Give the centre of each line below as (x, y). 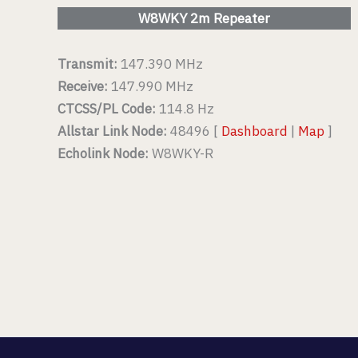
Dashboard (255, 131)
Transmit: (88, 64)
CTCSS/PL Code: (107, 109)
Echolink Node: (105, 154)
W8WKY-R (183, 154)
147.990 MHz (152, 87)
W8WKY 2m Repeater (204, 18)
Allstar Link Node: (112, 131)
